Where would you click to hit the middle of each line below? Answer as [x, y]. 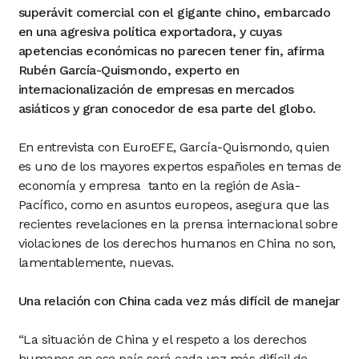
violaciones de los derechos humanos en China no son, [177, 243]
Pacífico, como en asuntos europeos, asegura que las [173, 205]
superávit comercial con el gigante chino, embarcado [174, 12]
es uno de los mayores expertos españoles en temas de [179, 166]
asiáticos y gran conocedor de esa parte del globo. [167, 109]
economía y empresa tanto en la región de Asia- [159, 186]
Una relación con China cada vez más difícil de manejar [179, 301]
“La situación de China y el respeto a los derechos [162, 339]
